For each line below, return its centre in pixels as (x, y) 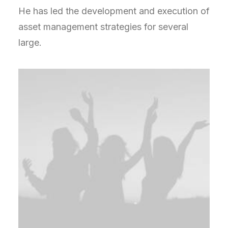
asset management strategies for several (103, 27)
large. (30, 42)
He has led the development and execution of (114, 11)
